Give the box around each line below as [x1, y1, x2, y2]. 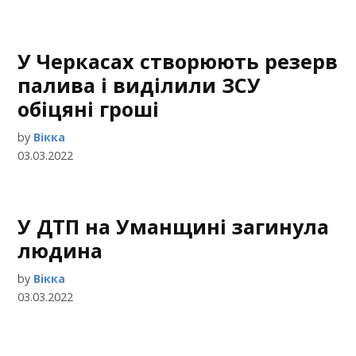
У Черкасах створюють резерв [17, 48, 339, 75]
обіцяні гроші [17, 95, 160, 122]
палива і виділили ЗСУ [17, 72, 261, 99]
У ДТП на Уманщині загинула [17, 213, 330, 240]
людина [17, 237, 103, 264]
